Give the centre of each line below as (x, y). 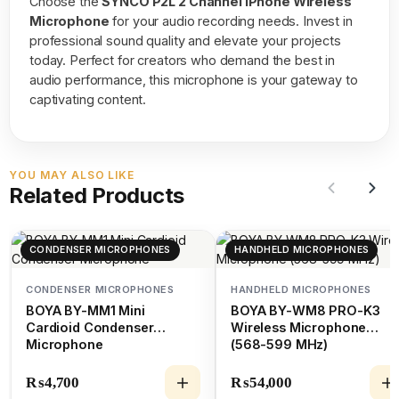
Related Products (97, 195)
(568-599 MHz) (280, 344)
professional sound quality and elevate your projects (185, 41)
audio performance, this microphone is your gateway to (194, 80)
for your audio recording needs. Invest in (231, 21)
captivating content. (88, 99)
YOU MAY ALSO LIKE (72, 175)
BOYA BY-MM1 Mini (85, 310)
